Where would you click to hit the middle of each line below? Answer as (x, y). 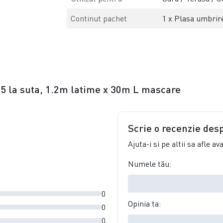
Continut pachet (99, 18)
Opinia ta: (144, 203)
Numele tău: (150, 164)
